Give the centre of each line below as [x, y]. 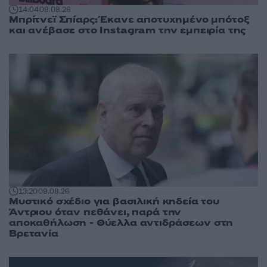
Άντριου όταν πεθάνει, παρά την [95, 212]
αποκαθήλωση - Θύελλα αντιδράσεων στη [121, 223]
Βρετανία [34, 233]
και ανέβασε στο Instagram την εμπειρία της [128, 30]
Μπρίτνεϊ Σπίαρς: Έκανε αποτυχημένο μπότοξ [129, 19]
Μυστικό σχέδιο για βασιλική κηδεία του [114, 201]
